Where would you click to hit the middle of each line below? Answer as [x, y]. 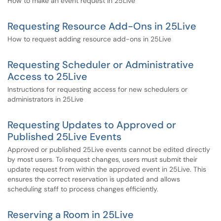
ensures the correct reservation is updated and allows [94, 179]
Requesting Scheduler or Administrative [101, 65]
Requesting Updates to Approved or [92, 125]
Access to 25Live [47, 76]
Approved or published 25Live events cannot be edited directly [109, 149]
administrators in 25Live [45, 99]
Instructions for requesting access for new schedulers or [97, 89]
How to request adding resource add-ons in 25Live [89, 39]
